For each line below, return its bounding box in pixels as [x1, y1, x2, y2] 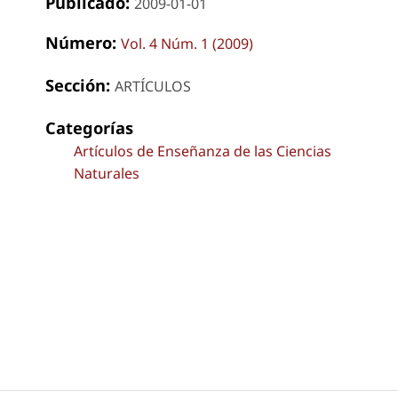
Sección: [44, 73, 115, 96]
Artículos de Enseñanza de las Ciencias [73, 140, 331, 161]
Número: [44, 30, 121, 53]
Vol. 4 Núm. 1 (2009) [120, 33, 253, 53]
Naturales [73, 163, 139, 183]
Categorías [44, 115, 133, 139]
